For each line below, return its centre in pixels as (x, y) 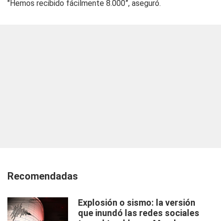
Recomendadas (43, 176)
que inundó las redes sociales (139, 213)
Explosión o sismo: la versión (137, 203)
